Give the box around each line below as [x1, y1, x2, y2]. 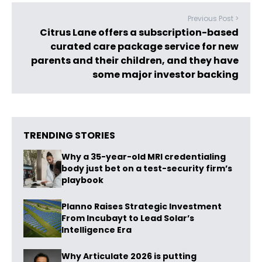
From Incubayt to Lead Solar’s [61, 212, 194, 225]
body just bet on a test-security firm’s [61, 163, 232, 175]
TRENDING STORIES [23, 129, 115, 142]
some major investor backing [92, 68, 239, 81]
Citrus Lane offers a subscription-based [40, 26, 239, 39]
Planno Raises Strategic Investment [61, 201, 222, 213]
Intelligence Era [61, 224, 132, 236]
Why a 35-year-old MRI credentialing [61, 151, 226, 163]
